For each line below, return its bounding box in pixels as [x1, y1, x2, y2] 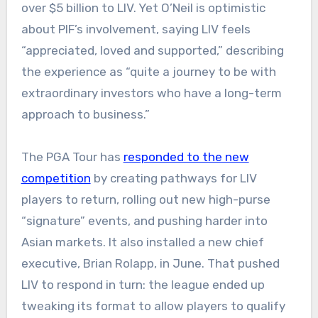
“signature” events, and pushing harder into [21, 214, 268, 229]
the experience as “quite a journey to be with [21, 65, 276, 79]
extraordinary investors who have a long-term [21, 86, 282, 101]
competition [21, 171, 91, 186]
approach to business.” [21, 107, 150, 122]
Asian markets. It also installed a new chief [21, 235, 264, 250]
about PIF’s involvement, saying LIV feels [21, 22, 251, 37]
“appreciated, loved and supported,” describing [21, 43, 284, 58]
